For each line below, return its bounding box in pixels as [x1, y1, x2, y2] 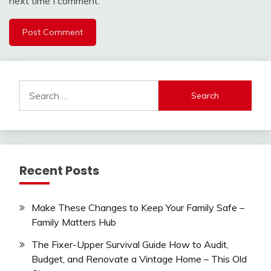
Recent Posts [19, 162, 99, 180]
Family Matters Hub [31, 216, 116, 229]
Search [19, 81, 49, 94]
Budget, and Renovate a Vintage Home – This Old [31, 252, 247, 265]
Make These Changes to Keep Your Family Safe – [31, 201, 244, 214]
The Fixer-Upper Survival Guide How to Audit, [31, 238, 229, 250]
